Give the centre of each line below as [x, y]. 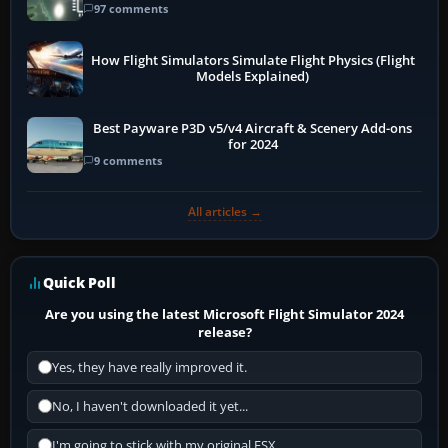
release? [224, 331]
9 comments [128, 161]
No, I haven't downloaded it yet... [150, 406]
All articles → [224, 211]
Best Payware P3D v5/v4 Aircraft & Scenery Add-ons [253, 129]
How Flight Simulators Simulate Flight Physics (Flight [252, 60]
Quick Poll [79, 282]
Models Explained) [253, 76]
